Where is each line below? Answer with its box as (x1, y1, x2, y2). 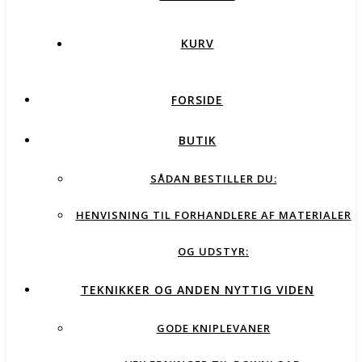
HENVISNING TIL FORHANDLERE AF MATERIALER (75, 208, 351, 222)
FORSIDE (171, 92, 223, 107)
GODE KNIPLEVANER (156, 321, 271, 335)
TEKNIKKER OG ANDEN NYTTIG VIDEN (80, 282, 314, 297)
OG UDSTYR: (178, 244, 249, 259)
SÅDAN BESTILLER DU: (149, 171, 277, 186)
